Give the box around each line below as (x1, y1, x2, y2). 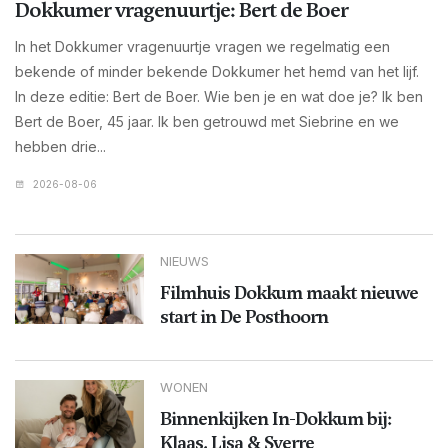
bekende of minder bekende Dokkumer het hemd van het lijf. (15, 62, 419, 80)
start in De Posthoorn (159, 303, 328, 329)
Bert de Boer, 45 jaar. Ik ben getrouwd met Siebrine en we (15, 112, 399, 130)
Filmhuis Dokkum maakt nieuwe (159, 279, 418, 305)
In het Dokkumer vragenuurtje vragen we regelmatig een (15, 37, 390, 55)
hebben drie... (15, 137, 106, 155)
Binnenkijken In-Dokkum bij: (159, 405, 392, 431)
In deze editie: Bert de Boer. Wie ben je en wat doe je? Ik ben (15, 87, 423, 105)
